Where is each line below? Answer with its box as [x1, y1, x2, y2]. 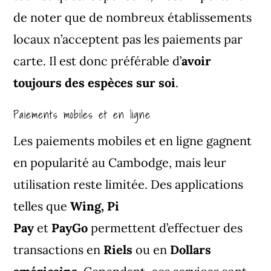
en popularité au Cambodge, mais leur [13, 154, 227, 170]
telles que [13, 198, 68, 214]
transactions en [13, 241, 101, 257]
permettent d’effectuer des [91, 220, 243, 235]
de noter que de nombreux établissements [13, 9, 252, 25]
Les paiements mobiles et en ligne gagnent [13, 132, 252, 148]
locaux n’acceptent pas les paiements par [13, 31, 243, 47]
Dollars [170, 241, 212, 257]
